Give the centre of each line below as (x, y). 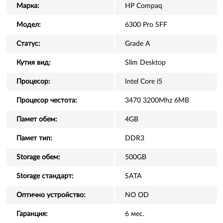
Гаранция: (32, 214)
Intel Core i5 (143, 82)
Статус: (28, 44)
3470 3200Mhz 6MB (157, 101)
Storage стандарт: (45, 176)
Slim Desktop (145, 63)
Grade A (137, 44)
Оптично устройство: (51, 195)
